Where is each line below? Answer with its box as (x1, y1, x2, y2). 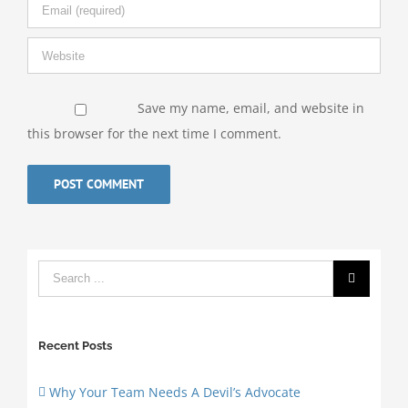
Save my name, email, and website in (137, 99, 364, 117)
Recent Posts (37, 338, 112, 352)
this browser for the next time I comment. (27, 125, 281, 143)
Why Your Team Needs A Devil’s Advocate (48, 382, 301, 401)
